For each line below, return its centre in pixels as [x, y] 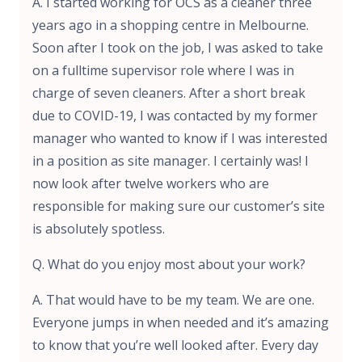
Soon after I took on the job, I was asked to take [178, 47]
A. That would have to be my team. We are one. [173, 299]
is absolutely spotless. [99, 228]
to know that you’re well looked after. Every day [175, 345]
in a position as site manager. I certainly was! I [170, 160]
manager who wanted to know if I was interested [180, 138]
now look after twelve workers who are [151, 183]
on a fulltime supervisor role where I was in [163, 70]
